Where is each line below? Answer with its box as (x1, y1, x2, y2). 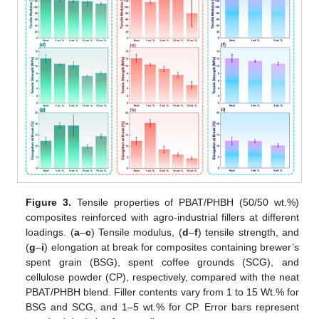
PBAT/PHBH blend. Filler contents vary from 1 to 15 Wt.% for (26, 286, 299, 298)
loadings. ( (26, 226, 74, 239)
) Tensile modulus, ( (90, 226, 182, 239)
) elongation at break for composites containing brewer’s (44, 241, 299, 253)
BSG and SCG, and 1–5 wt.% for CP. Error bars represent (26, 301, 299, 313)
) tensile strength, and (197, 226, 299, 239)
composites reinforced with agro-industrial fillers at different (26, 211, 299, 224)
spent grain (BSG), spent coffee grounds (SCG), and (26, 256, 299, 268)
